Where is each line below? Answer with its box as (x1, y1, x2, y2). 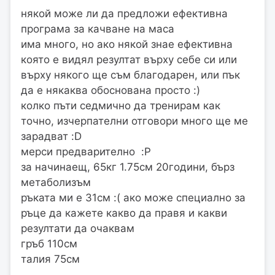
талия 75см (21, 252, 80, 265)
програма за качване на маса (21, 22, 174, 35)
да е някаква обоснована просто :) (21, 83, 200, 96)
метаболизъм (21, 176, 91, 188)
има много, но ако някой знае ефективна (21, 37, 233, 50)
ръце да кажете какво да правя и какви (21, 206, 227, 219)
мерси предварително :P (21, 145, 151, 158)
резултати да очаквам (21, 222, 134, 234)
